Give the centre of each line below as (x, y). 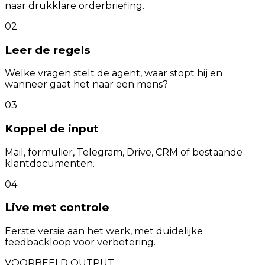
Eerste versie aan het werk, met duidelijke (104, 231)
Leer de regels (47, 50)
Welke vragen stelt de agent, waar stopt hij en (114, 73)
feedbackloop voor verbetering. (80, 243)
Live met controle (57, 208)
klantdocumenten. (50, 163)
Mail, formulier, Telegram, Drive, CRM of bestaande (124, 152)
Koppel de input (52, 129)
